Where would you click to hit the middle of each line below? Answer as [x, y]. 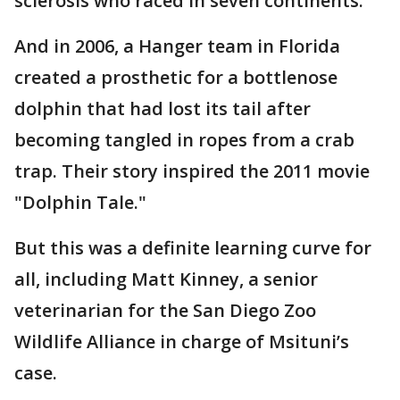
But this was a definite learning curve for [193, 248]
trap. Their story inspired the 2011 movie [192, 171]
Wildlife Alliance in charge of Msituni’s [182, 342]
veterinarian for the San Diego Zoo [165, 310]
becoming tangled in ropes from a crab [184, 140]
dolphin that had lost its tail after [162, 108]
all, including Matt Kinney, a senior [166, 279]
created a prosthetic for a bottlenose [176, 77]
